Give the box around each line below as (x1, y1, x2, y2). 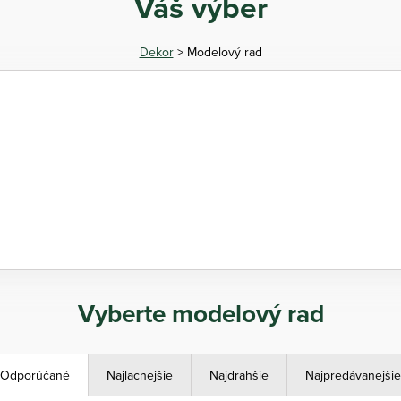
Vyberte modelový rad (77, 295, 324, 332)
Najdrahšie (209, 366, 269, 385)
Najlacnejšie (107, 366, 173, 385)
